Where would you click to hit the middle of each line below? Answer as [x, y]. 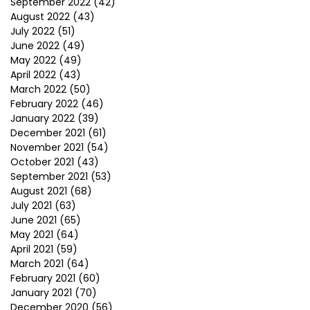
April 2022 [33, 75]
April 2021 [32, 249]
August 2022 [40, 17]
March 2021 [37, 264]
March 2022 [38, 89]
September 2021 [49, 176]
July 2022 [33, 31]
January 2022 [43, 118]
